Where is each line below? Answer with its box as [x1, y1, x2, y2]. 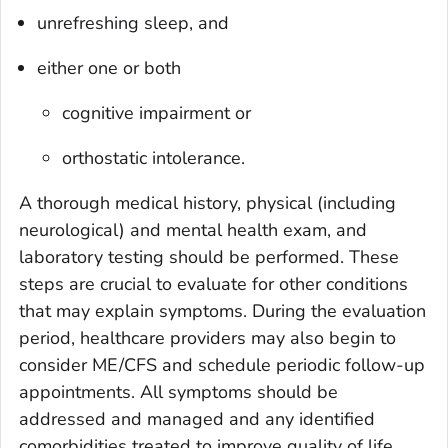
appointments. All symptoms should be [19, 379, 338, 404]
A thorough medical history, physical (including [19, 190, 396, 215]
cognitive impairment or [62, 100, 252, 125]
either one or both [37, 55, 181, 80]
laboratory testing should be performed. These [19, 244, 399, 269]
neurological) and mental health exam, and [19, 217, 367, 242]
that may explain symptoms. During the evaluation [19, 298, 426, 323]
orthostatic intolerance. [62, 145, 246, 170]
